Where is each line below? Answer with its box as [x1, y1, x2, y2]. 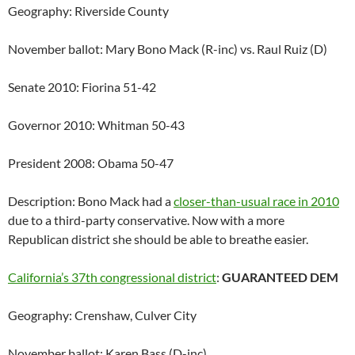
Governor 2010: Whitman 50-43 [8, 117, 185, 133]
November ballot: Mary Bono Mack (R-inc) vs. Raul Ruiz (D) [8, 41, 327, 57]
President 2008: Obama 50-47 [8, 155, 174, 171]
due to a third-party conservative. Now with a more [8, 212, 284, 228]
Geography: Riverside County [8, 3, 169, 19]
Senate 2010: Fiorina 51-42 [8, 79, 156, 95]
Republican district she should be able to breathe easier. [8, 231, 308, 247]
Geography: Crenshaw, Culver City [8, 307, 197, 323]
